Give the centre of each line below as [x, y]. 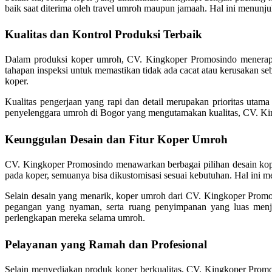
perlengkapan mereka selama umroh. [75, 218]
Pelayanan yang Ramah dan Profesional [106, 245]
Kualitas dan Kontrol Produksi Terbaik [104, 35]
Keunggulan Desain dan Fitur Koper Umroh [116, 140]
